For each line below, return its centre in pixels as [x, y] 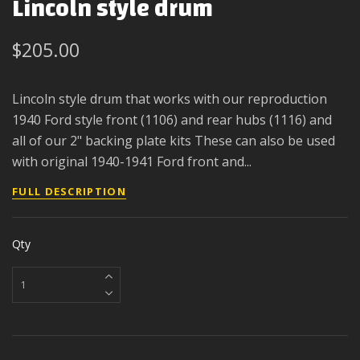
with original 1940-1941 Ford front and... [132, 162]
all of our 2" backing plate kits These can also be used [174, 141]
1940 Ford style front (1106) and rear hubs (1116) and [172, 120]
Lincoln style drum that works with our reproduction [170, 99]
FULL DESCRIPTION [69, 192]
